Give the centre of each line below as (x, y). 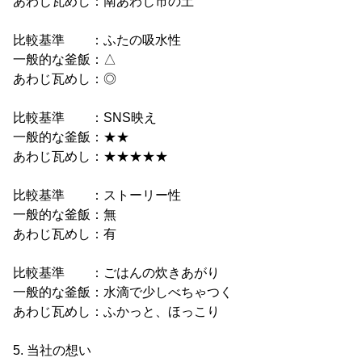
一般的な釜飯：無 (65, 214)
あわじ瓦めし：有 (65, 234)
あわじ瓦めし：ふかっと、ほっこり (116, 311)
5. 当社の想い (52, 350)
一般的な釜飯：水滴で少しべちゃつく (123, 292)
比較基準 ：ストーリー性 (97, 195)
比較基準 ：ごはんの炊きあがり (116, 272)
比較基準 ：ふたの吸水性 (97, 40)
